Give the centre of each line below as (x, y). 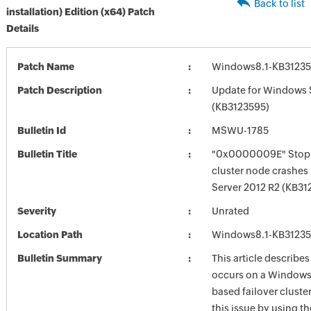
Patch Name (45, 67)
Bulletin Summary (59, 258)
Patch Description (59, 90)
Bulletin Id (41, 131)
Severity (36, 211)
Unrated (230, 211)
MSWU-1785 (240, 131)
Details (22, 28)
